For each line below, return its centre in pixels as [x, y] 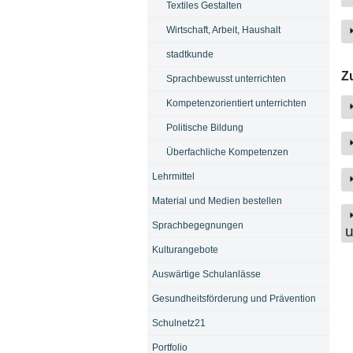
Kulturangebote [185, 249]
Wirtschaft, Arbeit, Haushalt [223, 30]
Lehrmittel [173, 176]
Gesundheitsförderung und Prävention [234, 298]
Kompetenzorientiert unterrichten [236, 103]
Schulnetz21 [178, 323]
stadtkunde [190, 54]
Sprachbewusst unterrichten [226, 78]
